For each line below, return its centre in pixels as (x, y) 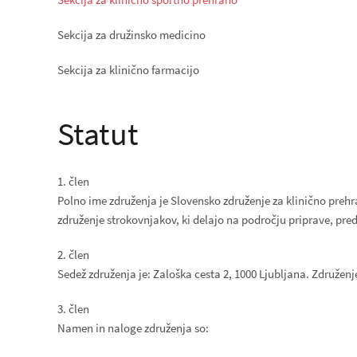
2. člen (73, 255)
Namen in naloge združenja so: (133, 328)
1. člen (73, 181)
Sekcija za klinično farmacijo (128, 70)
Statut (98, 134)
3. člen (73, 309)
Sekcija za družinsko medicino (131, 35)
